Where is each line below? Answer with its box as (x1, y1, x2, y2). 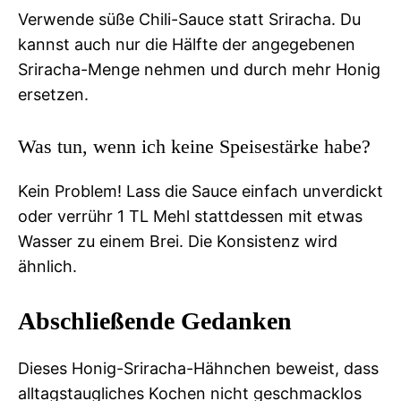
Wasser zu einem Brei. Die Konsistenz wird (18, 231, 337, 251)
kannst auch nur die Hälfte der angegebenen (18, 34, 355, 54)
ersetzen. (18, 84, 89, 104)
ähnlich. (18, 256, 77, 276)
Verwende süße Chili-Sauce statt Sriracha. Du (18, 9, 361, 29)
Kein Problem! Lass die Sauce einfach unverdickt (18, 181, 383, 200)
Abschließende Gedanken (18, 306, 292, 335)
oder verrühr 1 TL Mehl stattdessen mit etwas (18, 206, 363, 226)
